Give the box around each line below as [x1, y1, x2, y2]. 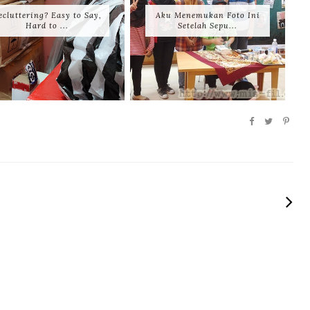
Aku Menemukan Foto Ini [155, 10, 260, 20]
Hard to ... [26, 21, 69, 30]
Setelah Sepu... [178, 21, 237, 30]
